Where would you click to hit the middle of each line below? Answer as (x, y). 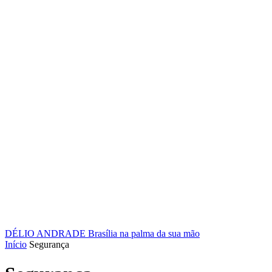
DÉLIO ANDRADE (45, 233)
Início (16, 244)
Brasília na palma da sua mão (144, 233)
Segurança (49, 244)
